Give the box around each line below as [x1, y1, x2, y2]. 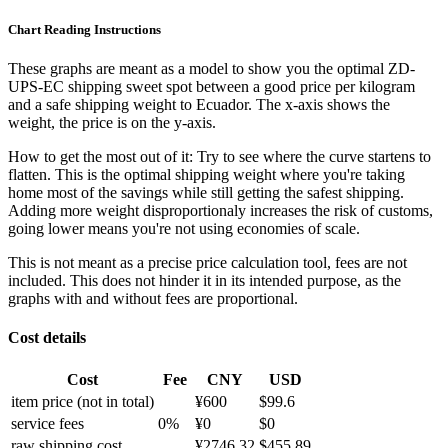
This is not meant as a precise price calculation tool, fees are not [8, 253, 407, 271]
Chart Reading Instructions [8, 21, 161, 37]
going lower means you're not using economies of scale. [8, 219, 360, 237]
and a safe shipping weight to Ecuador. [8, 95, 256, 113]
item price [11, 393, 77, 411]
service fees [11, 415, 84, 433]
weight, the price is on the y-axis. [8, 113, 216, 131]
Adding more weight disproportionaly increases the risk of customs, [8, 201, 433, 219]
